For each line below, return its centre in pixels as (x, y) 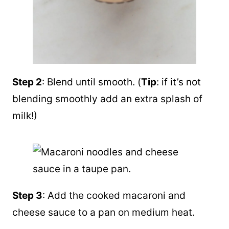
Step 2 (27, 82)
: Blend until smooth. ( (91, 82)
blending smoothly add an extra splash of (107, 99)
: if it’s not (179, 82)
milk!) (25, 116)
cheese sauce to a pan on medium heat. (104, 212)
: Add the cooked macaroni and (114, 196)
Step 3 (27, 196)
